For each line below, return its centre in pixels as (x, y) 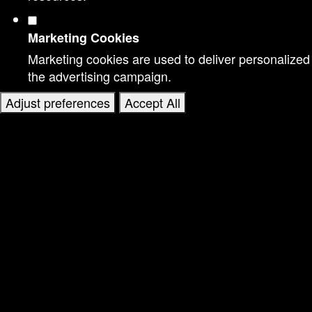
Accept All (153, 102)
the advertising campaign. (100, 76)
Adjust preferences (58, 102)
